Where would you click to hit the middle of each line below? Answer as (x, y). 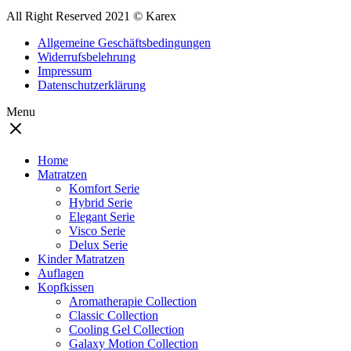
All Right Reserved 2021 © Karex (91, 16)
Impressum (65, 71)
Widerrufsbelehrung (87, 57)
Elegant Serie (102, 217)
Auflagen (61, 273)
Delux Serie (98, 245)
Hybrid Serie (101, 203)
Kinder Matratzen (81, 259)
